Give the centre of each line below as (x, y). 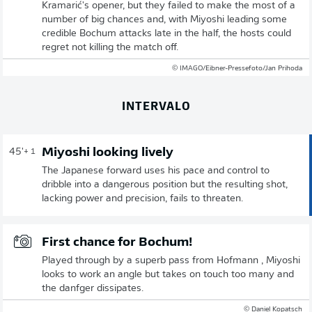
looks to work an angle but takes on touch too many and (168, 274)
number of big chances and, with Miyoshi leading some (164, 19)
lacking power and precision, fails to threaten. (142, 198)
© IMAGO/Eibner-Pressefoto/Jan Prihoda (237, 68)
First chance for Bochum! (117, 242)
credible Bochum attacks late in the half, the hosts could (166, 33)
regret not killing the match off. (110, 47)
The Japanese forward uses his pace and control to (156, 171)
